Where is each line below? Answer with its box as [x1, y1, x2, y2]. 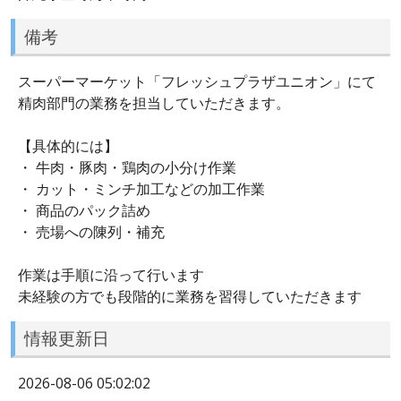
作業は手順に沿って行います [18, 264, 204, 285]
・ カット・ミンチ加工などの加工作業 [18, 178, 265, 199]
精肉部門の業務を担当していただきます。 [18, 92, 290, 113]
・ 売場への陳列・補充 [18, 221, 165, 242]
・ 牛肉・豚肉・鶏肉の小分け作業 [18, 157, 236, 177]
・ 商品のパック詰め [18, 200, 150, 220]
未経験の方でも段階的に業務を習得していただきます [18, 286, 362, 306]
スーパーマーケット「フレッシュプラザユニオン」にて [18, 71, 376, 91]
